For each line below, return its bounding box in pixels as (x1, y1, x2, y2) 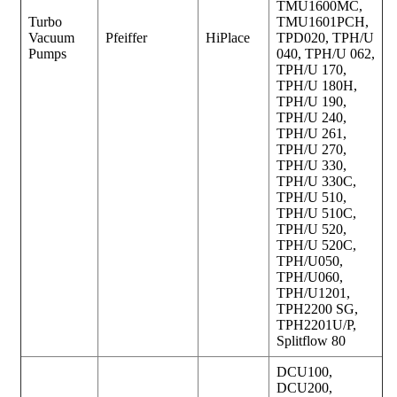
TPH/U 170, (276, 61, 346, 77)
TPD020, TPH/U (276, 29, 374, 45)
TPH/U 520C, (276, 237, 356, 253)
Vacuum (28, 29, 74, 45)
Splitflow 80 (276, 332, 346, 348)
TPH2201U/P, (276, 316, 356, 332)
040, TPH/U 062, (276, 45, 375, 61)
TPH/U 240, (276, 109, 346, 125)
